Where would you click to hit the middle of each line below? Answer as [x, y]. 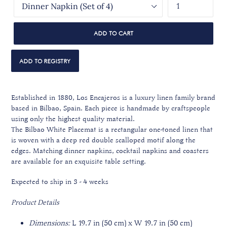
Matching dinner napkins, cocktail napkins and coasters [121, 151]
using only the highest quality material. [73, 119]
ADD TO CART [113, 33]
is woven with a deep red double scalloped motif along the [103, 140]
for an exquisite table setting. [101, 161]
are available [32, 161]
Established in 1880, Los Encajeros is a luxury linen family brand [113, 98]
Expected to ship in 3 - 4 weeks [60, 182]
